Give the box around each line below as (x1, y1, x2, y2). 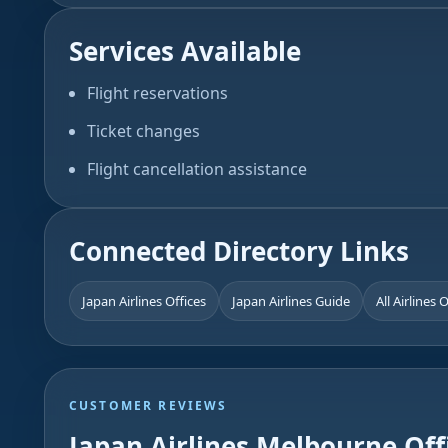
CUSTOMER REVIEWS (69, 397, 228, 414)
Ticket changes (87, 120, 200, 142)
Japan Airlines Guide (232, 292, 350, 310)
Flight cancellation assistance (87, 158, 307, 180)
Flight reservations (87, 82, 228, 104)
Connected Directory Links (69, 233, 409, 269)
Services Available (69, 33, 301, 69)
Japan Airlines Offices (82, 292, 206, 310)
